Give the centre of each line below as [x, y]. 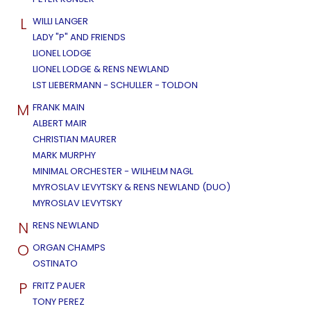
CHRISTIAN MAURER [75, 140]
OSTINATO [55, 264]
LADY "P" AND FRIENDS [79, 37]
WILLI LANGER [60, 22]
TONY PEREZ [59, 302]
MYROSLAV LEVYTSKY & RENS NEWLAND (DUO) [132, 187]
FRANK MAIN [59, 108]
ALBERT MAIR [60, 124]
